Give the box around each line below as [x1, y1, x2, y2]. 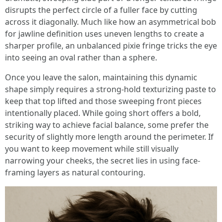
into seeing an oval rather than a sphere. [5, 52, 157, 63]
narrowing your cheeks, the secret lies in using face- [5, 155, 200, 166]
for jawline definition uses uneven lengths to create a [5, 28, 204, 39]
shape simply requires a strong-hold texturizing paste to [5, 84, 216, 95]
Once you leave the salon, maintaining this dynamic [5, 72, 197, 83]
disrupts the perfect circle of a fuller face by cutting [5, 4, 197, 15]
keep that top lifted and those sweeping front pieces [5, 96, 202, 107]
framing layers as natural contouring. [5, 167, 145, 178]
